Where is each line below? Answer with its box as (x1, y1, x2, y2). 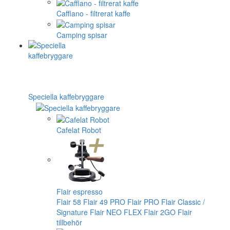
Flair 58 (56, 196, 81, 207)
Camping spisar (56, 29, 107, 40)
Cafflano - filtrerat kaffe (56, 8, 130, 18)
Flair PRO (127, 196, 159, 207)
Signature (56, 206, 88, 217)
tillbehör (56, 217, 82, 227)
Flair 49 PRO (83, 196, 125, 207)
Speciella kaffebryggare (28, 91, 104, 102)
